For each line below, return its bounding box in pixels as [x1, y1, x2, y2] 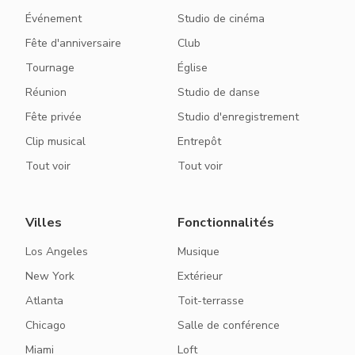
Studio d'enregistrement [177, 109, 299, 124]
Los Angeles [25, 244, 88, 259]
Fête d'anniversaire [25, 36, 121, 51]
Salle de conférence [177, 318, 280, 333]
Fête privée [25, 109, 82, 124]
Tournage [25, 60, 74, 75]
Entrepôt [177, 134, 221, 149]
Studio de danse [177, 85, 260, 100]
